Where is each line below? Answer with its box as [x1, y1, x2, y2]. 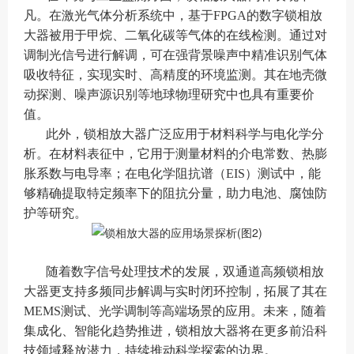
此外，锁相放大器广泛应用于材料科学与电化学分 [46, 127, 324, 141]
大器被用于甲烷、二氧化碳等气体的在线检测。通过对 [24, 28, 327, 42]
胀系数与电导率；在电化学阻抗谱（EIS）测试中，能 [24, 167, 321, 180]
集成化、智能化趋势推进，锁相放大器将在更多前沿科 [24, 324, 327, 337]
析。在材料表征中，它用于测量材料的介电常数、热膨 [24, 147, 327, 160]
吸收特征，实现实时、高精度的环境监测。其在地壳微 [24, 68, 327, 81]
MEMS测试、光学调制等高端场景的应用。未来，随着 [24, 304, 326, 318]
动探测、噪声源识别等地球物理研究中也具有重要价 [24, 88, 314, 101]
